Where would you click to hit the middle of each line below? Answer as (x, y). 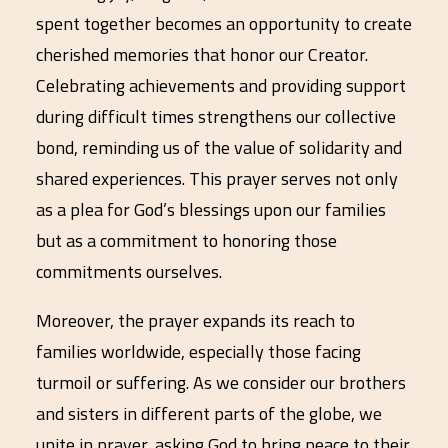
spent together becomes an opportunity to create (224, 23)
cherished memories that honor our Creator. (202, 54)
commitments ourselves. (129, 271)
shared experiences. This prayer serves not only (217, 178)
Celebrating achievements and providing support (221, 85)
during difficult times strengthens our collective (216, 116)
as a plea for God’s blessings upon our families (211, 209)
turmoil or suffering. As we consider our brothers (221, 382)
